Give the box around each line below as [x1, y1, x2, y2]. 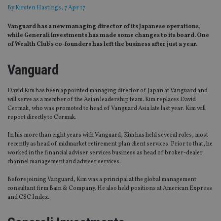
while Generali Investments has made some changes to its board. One [7, 32, 209, 40]
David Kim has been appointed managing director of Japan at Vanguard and [7, 87, 208, 95]
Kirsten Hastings [15, 4, 61, 12]
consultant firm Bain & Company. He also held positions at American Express [7, 184, 212, 193]
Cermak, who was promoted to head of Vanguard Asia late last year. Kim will [7, 105, 206, 113]
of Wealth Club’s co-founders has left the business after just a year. [7, 40, 197, 49]
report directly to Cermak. [7, 113, 76, 122]
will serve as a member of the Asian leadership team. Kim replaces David [7, 96, 196, 104]
